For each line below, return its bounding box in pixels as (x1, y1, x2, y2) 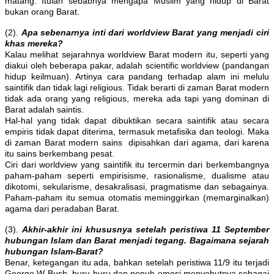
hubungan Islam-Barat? (5, 246, 103, 257)
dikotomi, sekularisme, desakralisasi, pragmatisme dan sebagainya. (5, 182, 269, 192)
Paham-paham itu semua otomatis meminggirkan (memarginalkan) (5, 193, 269, 203)
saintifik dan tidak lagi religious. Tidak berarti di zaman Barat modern (5, 83, 269, 93)
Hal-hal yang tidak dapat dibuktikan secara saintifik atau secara (5, 116, 269, 126)
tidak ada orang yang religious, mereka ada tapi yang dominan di (5, 94, 269, 104)
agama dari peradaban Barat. (5, 204, 122, 214)
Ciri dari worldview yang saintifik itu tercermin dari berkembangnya (5, 160, 269, 170)
